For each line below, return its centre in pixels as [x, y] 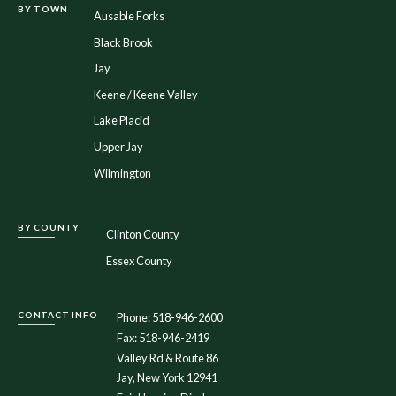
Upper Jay [119, 147]
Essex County [139, 260]
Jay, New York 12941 [168, 378]
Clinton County [142, 235]
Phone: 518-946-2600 [170, 318]
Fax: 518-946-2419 [164, 338]
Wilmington [123, 173]
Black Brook [124, 42]
